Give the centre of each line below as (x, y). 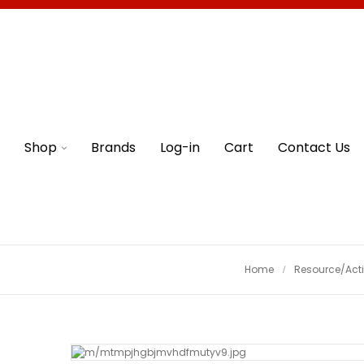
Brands (113, 147)
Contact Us (314, 147)
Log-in (180, 147)
